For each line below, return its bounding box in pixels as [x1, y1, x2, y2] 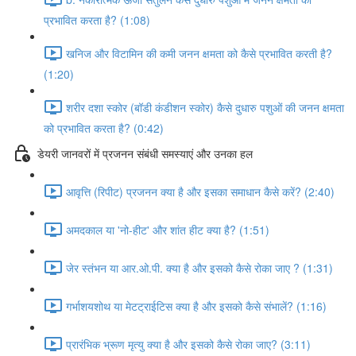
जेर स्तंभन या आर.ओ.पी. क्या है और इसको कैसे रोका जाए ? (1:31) [66, 259, 333, 276]
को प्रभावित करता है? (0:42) [44, 120, 164, 136]
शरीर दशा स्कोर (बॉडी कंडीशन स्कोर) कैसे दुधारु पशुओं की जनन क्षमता [66, 99, 344, 115]
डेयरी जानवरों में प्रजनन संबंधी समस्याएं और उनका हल [37, 145, 253, 161]
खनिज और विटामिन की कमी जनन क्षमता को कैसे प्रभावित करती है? [66, 44, 332, 61]
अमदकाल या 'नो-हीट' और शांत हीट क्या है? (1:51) [66, 221, 269, 238]
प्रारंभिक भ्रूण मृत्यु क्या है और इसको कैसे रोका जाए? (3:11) [66, 335, 311, 352]
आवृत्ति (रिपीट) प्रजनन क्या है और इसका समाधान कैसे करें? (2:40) [66, 183, 335, 199]
